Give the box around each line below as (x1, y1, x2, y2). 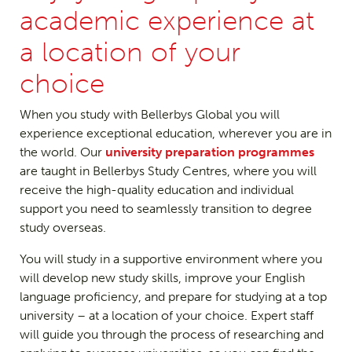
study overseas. (19, 220, 106, 236)
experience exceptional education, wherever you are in (19, 126, 332, 141)
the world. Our (19, 145, 105, 160)
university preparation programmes (104, 145, 314, 160)
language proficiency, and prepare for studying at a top (19, 289, 327, 305)
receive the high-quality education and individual (19, 182, 294, 198)
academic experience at (19, 4, 314, 38)
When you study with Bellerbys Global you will (19, 107, 280, 123)
